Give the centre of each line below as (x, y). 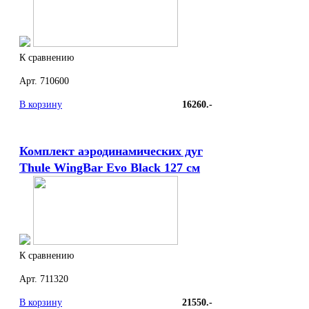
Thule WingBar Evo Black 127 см (110, 168)
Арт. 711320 (44, 279)
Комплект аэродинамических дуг (111, 151)
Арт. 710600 (44, 81)
